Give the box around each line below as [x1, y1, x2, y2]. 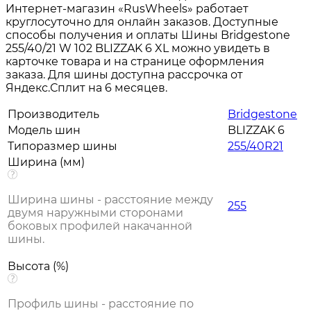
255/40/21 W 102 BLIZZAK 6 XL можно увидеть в [6, 41, 270, 55]
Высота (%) [8, 259, 69, 273]
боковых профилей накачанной [8, 219, 192, 233]
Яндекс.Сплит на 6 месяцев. [6, 81, 167, 94]
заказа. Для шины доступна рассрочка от [6, 67, 243, 81]
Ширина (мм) [8, 155, 85, 169]
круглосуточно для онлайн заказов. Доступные [6, 15, 278, 28]
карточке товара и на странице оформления [6, 54, 264, 68]
